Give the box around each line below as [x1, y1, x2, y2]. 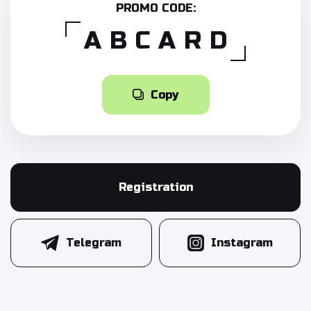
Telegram [66, 236, 121, 250]
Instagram [210, 236, 273, 250]
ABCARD [84, 26, 235, 56]
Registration [118, 180, 193, 194]
